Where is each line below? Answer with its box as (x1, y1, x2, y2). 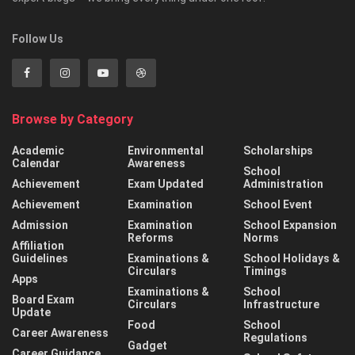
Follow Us (12, 32, 63, 45)
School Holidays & (243, 251, 340, 265)
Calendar (12, 156, 60, 170)
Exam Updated (128, 177, 204, 190)
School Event (243, 197, 312, 211)
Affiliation (12, 239, 64, 252)
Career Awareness (12, 326, 109, 339)
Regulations (243, 330, 307, 344)
